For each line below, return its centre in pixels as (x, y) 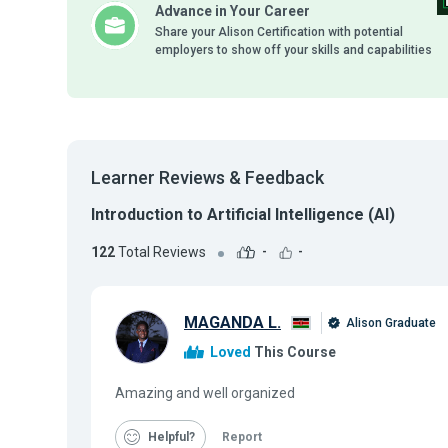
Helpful (168, 436)
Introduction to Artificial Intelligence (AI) (243, 214)
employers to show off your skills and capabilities (293, 50)
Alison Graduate (389, 323)
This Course (293, 351)
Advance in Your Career (232, 11)
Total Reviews (160, 251)
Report (242, 436)
